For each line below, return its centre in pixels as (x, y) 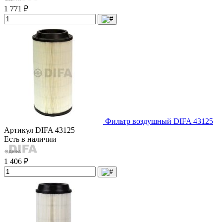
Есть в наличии (30, 139)
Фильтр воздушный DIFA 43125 (159, 121)
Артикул (20, 130)
